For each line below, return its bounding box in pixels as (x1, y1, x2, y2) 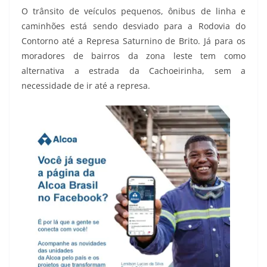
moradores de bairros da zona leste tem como (21, 49, 246, 61)
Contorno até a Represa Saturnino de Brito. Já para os (21, 35, 246, 46)
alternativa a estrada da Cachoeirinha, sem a (21, 64, 246, 76)
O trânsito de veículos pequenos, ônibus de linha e (21, 5, 246, 17)
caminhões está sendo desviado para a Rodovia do (21, 20, 246, 32)
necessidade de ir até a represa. (21, 79, 150, 91)
